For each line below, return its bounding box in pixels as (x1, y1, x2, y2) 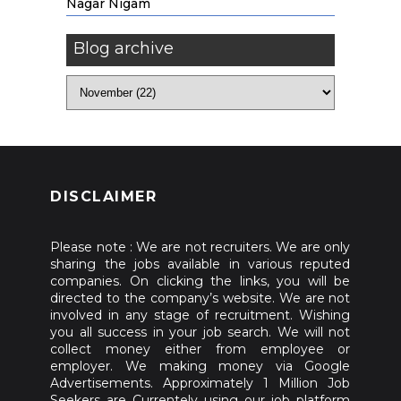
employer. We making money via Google (50, 358, 351, 374)
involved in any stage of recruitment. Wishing (50, 307, 351, 323)
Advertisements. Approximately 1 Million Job (50, 375, 351, 391)
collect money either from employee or (50, 341, 351, 357)
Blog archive (73, 38, 174, 58)
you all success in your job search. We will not (50, 324, 351, 340)
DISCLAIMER (50, 188, 158, 205)
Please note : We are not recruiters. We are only (50, 239, 351, 255)
